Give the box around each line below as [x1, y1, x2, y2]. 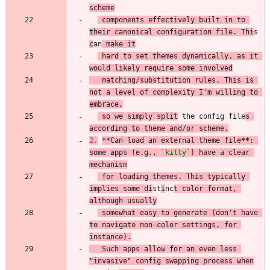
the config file [178, 111, 245, 121]
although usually [89, 196, 157, 205]
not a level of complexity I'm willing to [89, 87, 258, 96]
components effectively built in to [98, 15, 245, 24]
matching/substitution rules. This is [89, 75, 102, 84]
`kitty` [161, 148, 190, 157]
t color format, [174, 184, 237, 193]
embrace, [89, 99, 123, 108]
